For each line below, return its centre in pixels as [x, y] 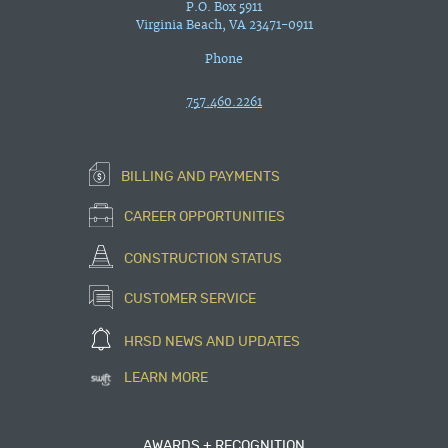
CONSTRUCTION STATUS [201, 258]
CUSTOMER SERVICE [188, 299]
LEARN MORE [164, 378]
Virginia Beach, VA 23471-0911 [224, 25]
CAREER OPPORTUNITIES [203, 217]
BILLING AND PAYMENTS [199, 176]
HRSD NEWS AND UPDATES [210, 341]
